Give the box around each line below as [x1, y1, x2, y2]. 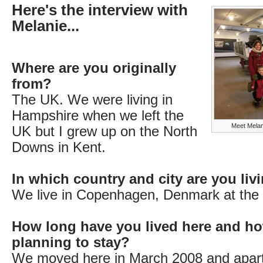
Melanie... [12, 18, 79, 34]
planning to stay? [12, 234, 130, 250]
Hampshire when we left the [12, 107, 184, 123]
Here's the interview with [12, 2, 188, 18]
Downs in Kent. [12, 139, 106, 155]
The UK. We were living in [12, 92, 173, 107]
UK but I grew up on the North [12, 123, 197, 139]
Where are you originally [12, 60, 176, 76]
